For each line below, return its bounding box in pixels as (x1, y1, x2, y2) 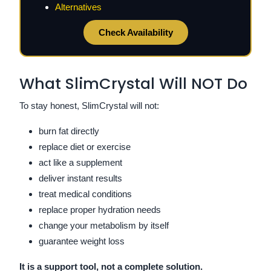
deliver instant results (39, 172, 122, 183)
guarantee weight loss (39, 235, 125, 246)
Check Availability (98, 27, 173, 38)
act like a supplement (39, 157, 122, 168)
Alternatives (55, 1, 102, 12)
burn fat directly (39, 125, 99, 136)
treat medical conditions (39, 188, 132, 199)
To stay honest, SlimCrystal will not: (19, 100, 159, 111)
